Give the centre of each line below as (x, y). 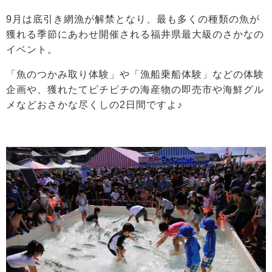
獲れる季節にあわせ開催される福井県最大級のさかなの (135, 34)
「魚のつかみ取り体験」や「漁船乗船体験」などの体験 (135, 74)
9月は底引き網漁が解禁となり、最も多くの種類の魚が (133, 19)
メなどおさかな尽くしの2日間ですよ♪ (94, 104)
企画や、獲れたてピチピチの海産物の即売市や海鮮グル (135, 89)
